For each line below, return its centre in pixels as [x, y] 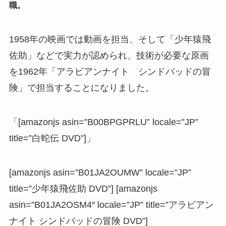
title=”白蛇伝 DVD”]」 [52, 138]
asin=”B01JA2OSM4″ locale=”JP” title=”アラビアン [111, 205]
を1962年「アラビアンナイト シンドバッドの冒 [110, 72]
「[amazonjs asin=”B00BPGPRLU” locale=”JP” [103, 122]
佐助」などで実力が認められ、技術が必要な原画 [109, 56]
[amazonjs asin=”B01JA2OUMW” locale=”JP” [100, 172]
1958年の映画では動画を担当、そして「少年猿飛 [110, 40]
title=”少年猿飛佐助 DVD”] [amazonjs [83, 188]
